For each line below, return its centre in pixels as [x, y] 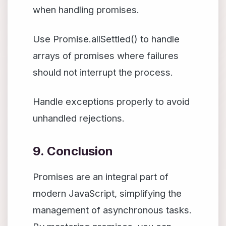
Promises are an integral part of [101, 177]
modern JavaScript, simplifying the [107, 193]
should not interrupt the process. [103, 72]
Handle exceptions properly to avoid [111, 101]
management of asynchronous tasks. [112, 210]
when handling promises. [86, 10]
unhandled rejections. [79, 118]
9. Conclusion [73, 151]
